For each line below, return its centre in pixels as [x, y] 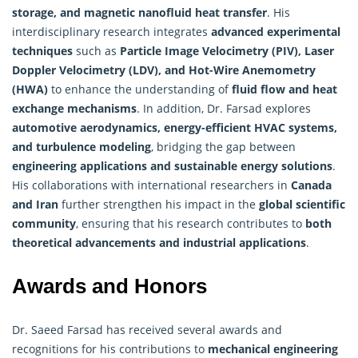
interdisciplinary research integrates [111, 31]
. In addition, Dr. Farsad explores [224, 108]
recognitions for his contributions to [110, 348]
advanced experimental [276, 31]
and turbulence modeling [82, 146]
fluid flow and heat [284, 89]
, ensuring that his [126, 223]
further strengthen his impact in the [159, 204]
